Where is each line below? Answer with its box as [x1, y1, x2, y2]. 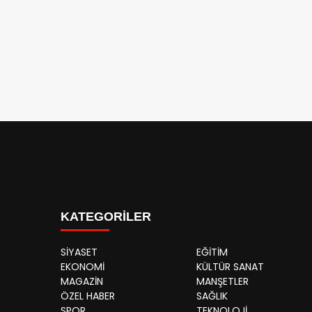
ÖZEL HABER [61, 288, 115, 303]
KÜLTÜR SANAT [196, 259, 264, 274]
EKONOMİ [61, 259, 104, 274]
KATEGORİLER [61, 209, 151, 224]
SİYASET [61, 244, 97, 259]
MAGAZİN [61, 274, 103, 288]
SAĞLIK [196, 288, 228, 303]
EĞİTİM [196, 244, 228, 259]
